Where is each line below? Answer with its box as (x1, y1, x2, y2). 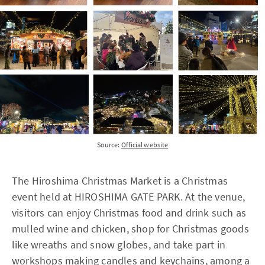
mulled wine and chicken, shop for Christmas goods (12, 221, 249, 235)
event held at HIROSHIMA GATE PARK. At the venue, (12, 189, 245, 203)
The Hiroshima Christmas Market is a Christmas (12, 173, 228, 188)
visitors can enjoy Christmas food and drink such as (12, 205, 247, 219)
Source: (96, 140, 121, 149)
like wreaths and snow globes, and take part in (12, 237, 226, 251)
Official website (121, 140, 169, 149)
